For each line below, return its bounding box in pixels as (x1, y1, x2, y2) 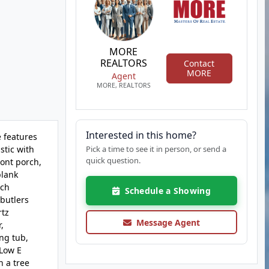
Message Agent (131, 216, 200, 228)
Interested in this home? (85, 128, 196, 142)
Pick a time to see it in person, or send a (85, 144, 226, 154)
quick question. (85, 155, 141, 166)
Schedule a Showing (119, 185, 211, 196)
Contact (184, 57, 215, 69)
